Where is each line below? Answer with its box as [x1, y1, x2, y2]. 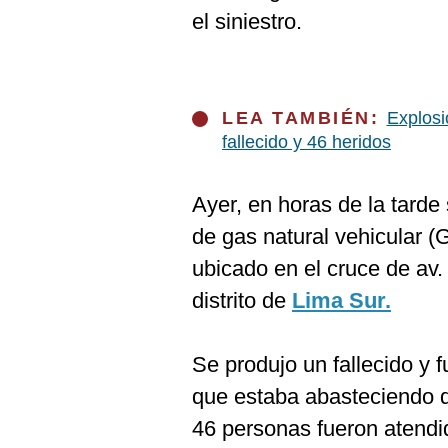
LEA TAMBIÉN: [222, 108, 387, 128]
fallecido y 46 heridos [222, 132, 391, 152]
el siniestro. [192, 9, 302, 34]
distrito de [192, 288, 292, 313]
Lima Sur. [292, 288, 391, 313]
